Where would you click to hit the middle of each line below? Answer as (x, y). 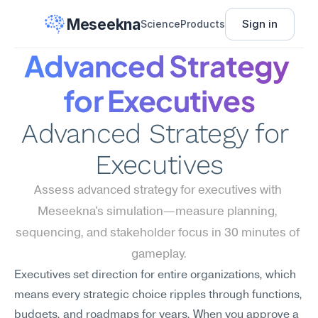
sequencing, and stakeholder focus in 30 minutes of (158, 233)
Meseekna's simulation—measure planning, (158, 212)
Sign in (259, 24)
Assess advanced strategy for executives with (158, 191)
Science (160, 24)
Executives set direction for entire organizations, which (155, 275)
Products (202, 24)
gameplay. (159, 254)
